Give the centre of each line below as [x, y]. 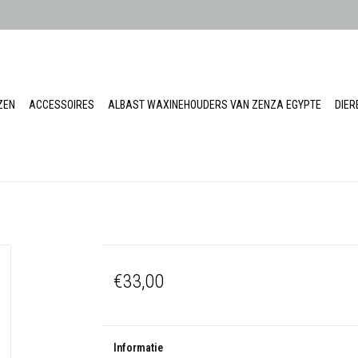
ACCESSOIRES [62, 105]
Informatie [138, 348]
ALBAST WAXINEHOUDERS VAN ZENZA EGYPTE [215, 105]
